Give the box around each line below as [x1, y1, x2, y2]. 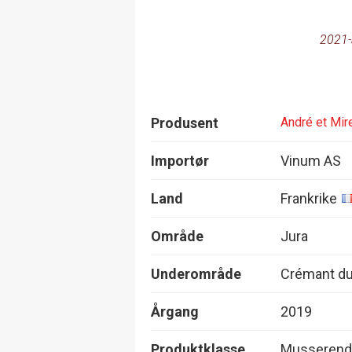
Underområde [151, 265, 241, 282]
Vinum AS [280, 152, 341, 169]
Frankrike [280, 189, 337, 207]
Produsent [151, 114, 218, 131]
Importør [151, 152, 209, 169]
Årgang [151, 302, 199, 320]
